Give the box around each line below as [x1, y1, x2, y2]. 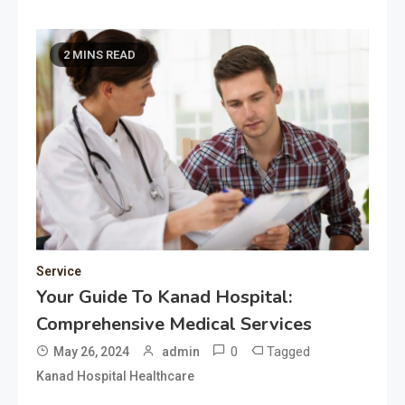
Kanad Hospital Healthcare [36, 369, 194, 384]
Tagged [267, 344, 310, 361]
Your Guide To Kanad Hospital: [36, 285, 292, 310]
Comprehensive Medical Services [36, 312, 312, 337]
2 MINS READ [63, 48, 136, 61]
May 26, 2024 [53, 344, 129, 360]
